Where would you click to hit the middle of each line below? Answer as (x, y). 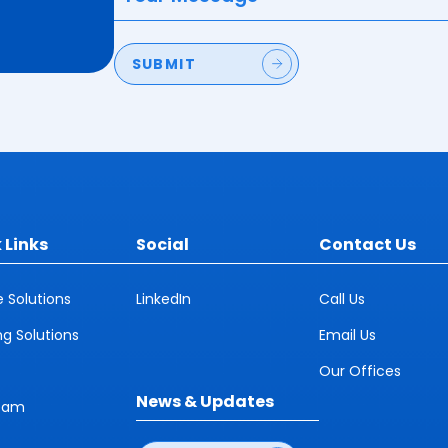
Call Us (341, 299)
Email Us (347, 335)
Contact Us (367, 244)
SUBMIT (164, 64)
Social (162, 244)
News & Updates (204, 401)
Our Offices (359, 371)
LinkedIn (163, 299)
